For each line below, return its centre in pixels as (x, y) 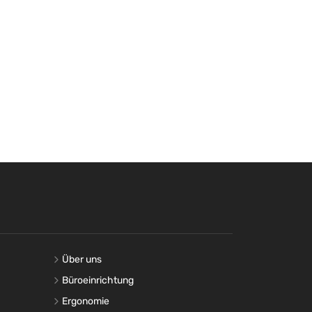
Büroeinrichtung (98, 280)
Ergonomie (86, 301)
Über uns (82, 259)
